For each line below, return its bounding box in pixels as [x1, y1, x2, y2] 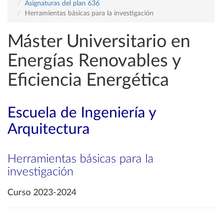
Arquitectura [7, 122, 90, 137]
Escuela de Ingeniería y [7, 106, 156, 120]
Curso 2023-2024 [7, 188, 76, 197]
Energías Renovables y [7, 52, 181, 70]
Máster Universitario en [7, 33, 190, 51]
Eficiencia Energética [7, 71, 169, 89]
